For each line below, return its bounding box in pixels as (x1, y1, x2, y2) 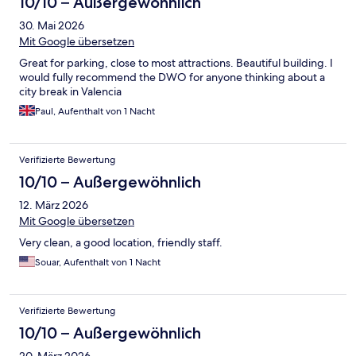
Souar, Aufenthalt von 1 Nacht (35, 256, 161, 269)
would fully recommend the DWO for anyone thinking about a (19, 70, 325, 85)
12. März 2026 (19, 198, 88, 213)
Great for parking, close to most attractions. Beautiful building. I (19, 56, 333, 71)
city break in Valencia (19, 84, 122, 99)
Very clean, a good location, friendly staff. (19, 235, 222, 250)
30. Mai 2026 (19, 18, 84, 33)
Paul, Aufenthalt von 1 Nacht (35, 105, 155, 118)
